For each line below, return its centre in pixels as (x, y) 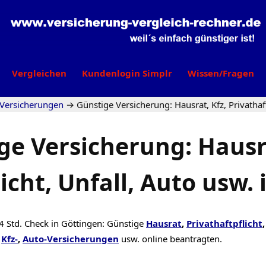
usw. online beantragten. (172, 239)
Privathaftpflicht (224, 223)
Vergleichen (39, 73)
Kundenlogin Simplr (127, 73)
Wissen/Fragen (221, 73)
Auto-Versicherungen (71, 239)
